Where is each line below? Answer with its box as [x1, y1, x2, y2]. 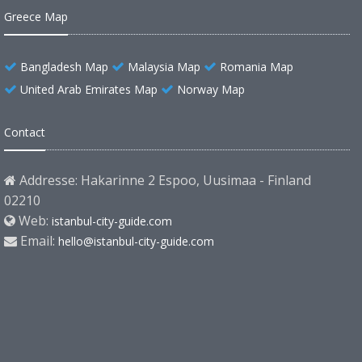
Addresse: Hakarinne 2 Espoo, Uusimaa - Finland [16, 171, 311, 190]
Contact [4, 124, 45, 141]
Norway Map [177, 82, 245, 98]
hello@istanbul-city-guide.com [58, 234, 214, 250]
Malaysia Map [128, 59, 200, 75]
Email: [17, 232, 58, 250]
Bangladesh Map [20, 59, 108, 75]
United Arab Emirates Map [20, 82, 158, 98]
